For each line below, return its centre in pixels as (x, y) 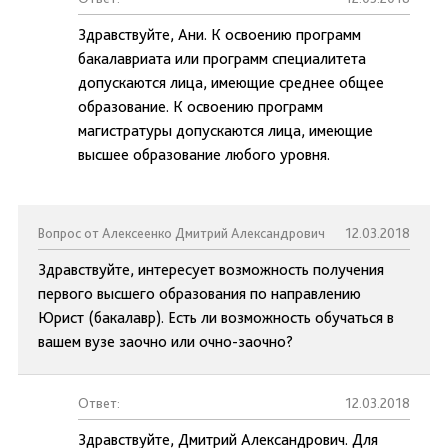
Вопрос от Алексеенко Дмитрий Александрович (181, 233)
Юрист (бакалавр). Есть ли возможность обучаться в (216, 317)
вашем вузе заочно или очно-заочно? (165, 341)
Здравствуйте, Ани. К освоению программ (219, 34)
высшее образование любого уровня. (204, 154)
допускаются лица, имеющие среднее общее (231, 82)
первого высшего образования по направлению (199, 293)
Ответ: (99, 403)
